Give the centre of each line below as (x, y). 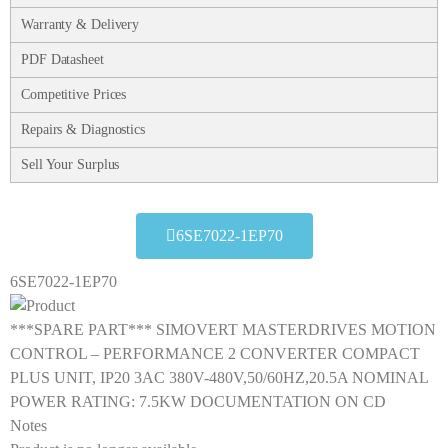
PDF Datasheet (62, 60)
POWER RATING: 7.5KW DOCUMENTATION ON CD (198, 402)
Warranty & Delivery (80, 25)
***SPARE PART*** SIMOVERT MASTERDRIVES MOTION (223, 330)
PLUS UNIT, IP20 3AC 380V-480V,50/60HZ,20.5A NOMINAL (219, 378)
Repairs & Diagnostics (83, 130)
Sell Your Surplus (70, 165)
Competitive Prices (74, 95)
